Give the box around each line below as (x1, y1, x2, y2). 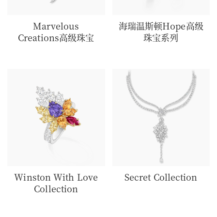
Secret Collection (124, 170, 198, 184)
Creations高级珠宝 (18, 31, 94, 44)
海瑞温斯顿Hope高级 (118, 19, 203, 32)
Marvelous (33, 19, 79, 32)
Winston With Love (14, 170, 98, 184)
